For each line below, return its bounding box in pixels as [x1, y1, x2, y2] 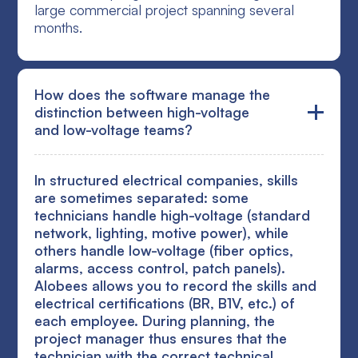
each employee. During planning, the [34, 312, 276, 330]
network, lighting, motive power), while [34, 224, 289, 242]
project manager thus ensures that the [34, 329, 288, 348]
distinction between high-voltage [34, 103, 250, 121]
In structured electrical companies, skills [34, 171, 299, 189]
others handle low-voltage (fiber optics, [34, 241, 294, 260]
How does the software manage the [34, 86, 271, 104]
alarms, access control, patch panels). [34, 259, 286, 277]
